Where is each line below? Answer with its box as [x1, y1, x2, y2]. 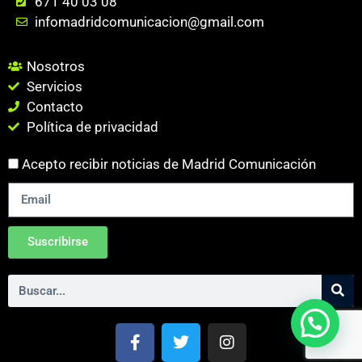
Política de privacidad [26, 118, 158, 135]
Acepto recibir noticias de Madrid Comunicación [22, 155, 316, 172]
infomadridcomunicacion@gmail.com [34, 13, 264, 30]
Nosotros [26, 57, 85, 74]
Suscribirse [27, 234, 88, 250]
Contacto [26, 98, 83, 115]
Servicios [26, 78, 82, 95]
